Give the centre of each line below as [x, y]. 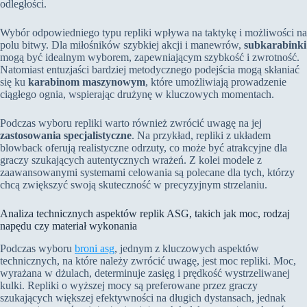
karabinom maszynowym [87, 82]
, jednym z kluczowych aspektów [187, 248]
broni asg [95, 248]
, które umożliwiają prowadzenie [216, 82]
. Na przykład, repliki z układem [201, 135]
